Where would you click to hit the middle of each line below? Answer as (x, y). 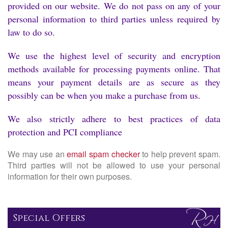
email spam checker (103, 154)
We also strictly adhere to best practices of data (114, 118)
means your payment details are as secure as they (114, 82)
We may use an (37, 154)
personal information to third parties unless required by (114, 19)
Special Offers (49, 218)
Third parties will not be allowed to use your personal (114, 165)
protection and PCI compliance (65, 132)
